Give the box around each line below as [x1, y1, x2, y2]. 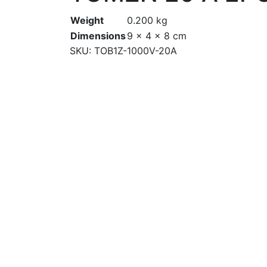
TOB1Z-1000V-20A [94, 45, 177, 57]
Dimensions [70, 30, 126, 42]
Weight [70, 14, 104, 27]
